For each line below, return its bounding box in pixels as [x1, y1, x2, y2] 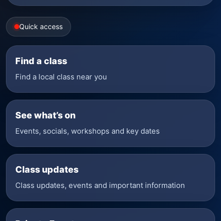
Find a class [15, 56, 67, 66]
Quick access [19, 22, 63, 31]
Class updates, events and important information [15, 181, 185, 190]
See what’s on [15, 110, 75, 120]
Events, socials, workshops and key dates [15, 126, 160, 136]
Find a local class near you [15, 72, 107, 81]
